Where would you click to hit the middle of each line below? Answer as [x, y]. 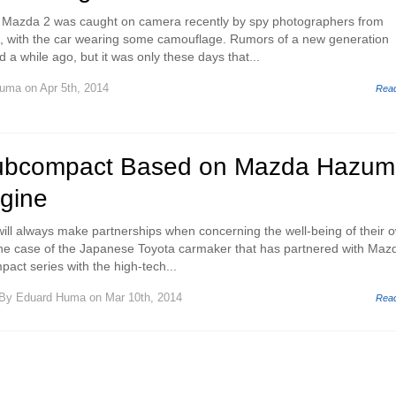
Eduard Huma [51, 297]
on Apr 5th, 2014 [65, 88]
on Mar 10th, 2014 [134, 297]
